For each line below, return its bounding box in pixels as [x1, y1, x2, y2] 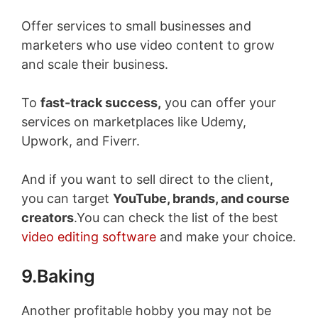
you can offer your [161, 94, 276, 110]
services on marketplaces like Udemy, [21, 114, 246, 129]
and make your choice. [156, 229, 296, 244]
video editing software [21, 229, 156, 244]
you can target [21, 190, 113, 206]
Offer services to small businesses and [21, 18, 251, 33]
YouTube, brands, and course [113, 190, 290, 206]
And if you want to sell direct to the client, [21, 171, 273, 187]
